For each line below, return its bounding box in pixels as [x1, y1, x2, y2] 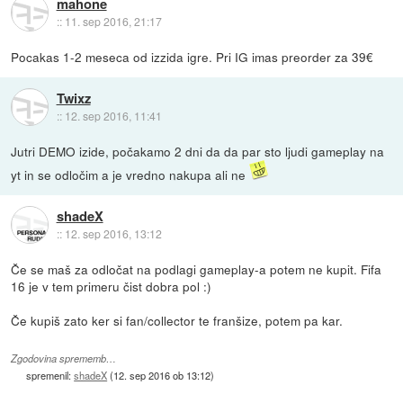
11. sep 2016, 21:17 [64, 13, 162, 29]
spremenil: [26, 367, 75, 382]
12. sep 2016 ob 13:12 [113, 367, 211, 382]
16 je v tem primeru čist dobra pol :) [11, 277, 212, 296]
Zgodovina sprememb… [11, 351, 117, 365]
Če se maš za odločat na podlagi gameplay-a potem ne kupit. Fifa [11, 260, 382, 279]
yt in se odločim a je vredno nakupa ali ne [11, 166, 250, 184]
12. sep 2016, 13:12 [64, 225, 162, 241]
